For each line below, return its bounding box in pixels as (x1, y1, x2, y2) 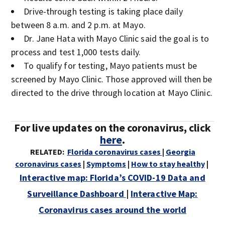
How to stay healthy (131, 159, 205, 169)
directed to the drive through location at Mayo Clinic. (11, 87, 212, 98)
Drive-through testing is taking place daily (24, 6, 183, 17)
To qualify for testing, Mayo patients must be (24, 60, 197, 71)
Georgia (165, 147, 195, 157)
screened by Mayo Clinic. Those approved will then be (11, 73, 212, 85)
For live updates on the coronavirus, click (14, 121, 211, 135)
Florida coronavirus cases (67, 147, 162, 157)
